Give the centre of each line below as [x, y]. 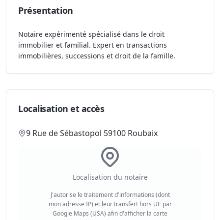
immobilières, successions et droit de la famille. [97, 56]
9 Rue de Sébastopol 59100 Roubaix [92, 133]
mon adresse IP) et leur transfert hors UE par [110, 204]
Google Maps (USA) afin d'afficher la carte [110, 213]
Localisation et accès [61, 109]
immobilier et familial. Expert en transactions [93, 45]
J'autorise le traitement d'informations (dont [110, 194]
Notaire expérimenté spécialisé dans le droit [91, 34]
